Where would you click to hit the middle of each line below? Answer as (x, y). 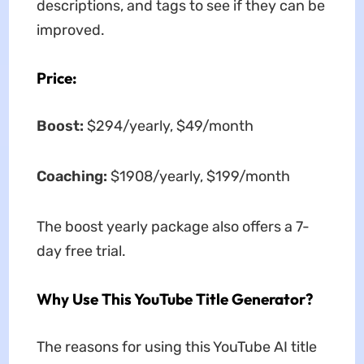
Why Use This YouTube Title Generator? (174, 299)
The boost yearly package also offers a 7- (173, 227)
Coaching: (71, 177)
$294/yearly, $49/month (170, 126)
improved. (70, 30)
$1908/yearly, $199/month (198, 177)
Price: (56, 78)
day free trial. (81, 251)
